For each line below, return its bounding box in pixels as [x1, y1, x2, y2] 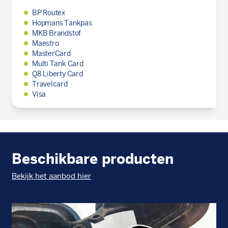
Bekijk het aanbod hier [11, 172, 91, 180]
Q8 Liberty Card [32, 70, 83, 78]
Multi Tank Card [32, 60, 83, 68]
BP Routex [32, 9, 66, 17]
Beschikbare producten [11, 150, 174, 167]
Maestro [32, 39, 59, 47]
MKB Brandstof [32, 29, 81, 37]
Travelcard [32, 80, 68, 88]
